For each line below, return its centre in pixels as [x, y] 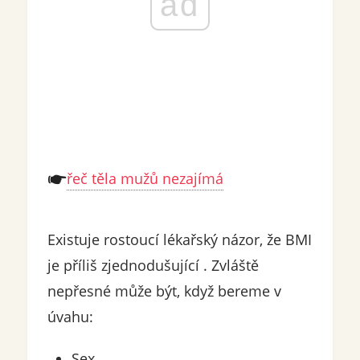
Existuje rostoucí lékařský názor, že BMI [179, 240]
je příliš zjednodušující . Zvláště [153, 266]
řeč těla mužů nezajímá [145, 179]
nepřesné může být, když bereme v [164, 291]
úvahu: [70, 317]
